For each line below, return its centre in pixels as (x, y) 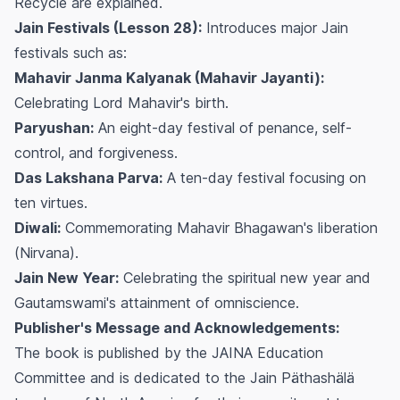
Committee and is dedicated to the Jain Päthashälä (184, 377)
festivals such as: (71, 52)
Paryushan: (54, 127)
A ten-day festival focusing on (264, 177)
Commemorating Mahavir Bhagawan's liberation (219, 227)
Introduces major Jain (275, 27)
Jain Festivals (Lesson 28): (108, 27)
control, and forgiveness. (96, 152)
